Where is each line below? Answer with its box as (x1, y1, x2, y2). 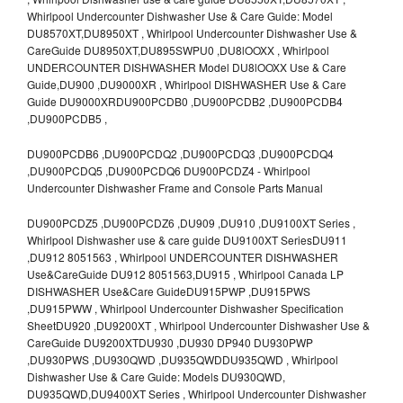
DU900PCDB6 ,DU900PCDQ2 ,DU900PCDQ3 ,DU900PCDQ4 (27, 145, 334, 161)
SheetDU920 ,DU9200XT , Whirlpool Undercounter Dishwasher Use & (27, 317, 370, 333)
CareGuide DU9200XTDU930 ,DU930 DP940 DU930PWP (27, 334, 313, 350)
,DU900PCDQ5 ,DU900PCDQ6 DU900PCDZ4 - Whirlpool (27, 162, 310, 178)
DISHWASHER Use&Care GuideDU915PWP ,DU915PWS (27, 282, 310, 299)
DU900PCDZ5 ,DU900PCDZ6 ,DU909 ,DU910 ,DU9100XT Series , (27, 214, 355, 230)
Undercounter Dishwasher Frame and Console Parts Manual (27, 179, 323, 195)
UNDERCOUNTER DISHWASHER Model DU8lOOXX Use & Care (27, 58, 346, 75)
